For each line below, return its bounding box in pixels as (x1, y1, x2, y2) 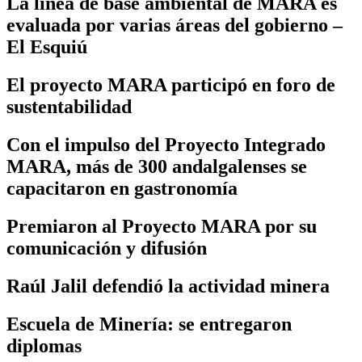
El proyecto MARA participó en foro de (6, 74, 335, 96)
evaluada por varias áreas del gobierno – (6, 15, 343, 36)
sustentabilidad (6, 96, 132, 118)
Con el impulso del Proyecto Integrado (6, 133, 326, 155)
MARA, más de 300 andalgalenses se (6, 155, 307, 177)
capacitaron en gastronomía (6, 177, 238, 199)
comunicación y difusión (6, 237, 207, 259)
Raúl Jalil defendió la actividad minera (6, 275, 330, 297)
